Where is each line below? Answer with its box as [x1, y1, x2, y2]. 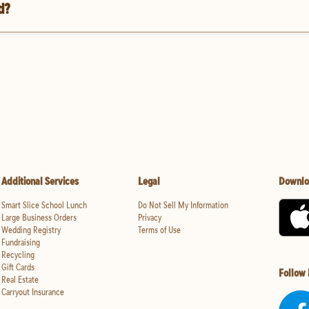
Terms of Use [137, 223, 181, 237]
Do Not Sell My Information [137, 199, 228, 212]
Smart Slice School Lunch [1, 199, 87, 212]
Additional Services [1, 174, 79, 188]
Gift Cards [1, 261, 34, 274]
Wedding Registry [1, 223, 61, 237]
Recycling [1, 248, 34, 261]
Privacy [137, 211, 161, 224]
